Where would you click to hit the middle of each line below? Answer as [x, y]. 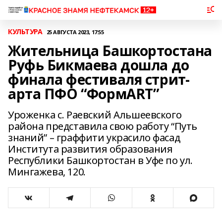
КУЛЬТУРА [25, 31]
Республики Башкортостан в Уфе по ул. [100, 160]
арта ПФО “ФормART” [83, 94]
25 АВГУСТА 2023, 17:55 [75, 32]
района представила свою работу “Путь [103, 126]
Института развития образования [90, 149]
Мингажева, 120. [47, 172]
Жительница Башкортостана [110, 51]
